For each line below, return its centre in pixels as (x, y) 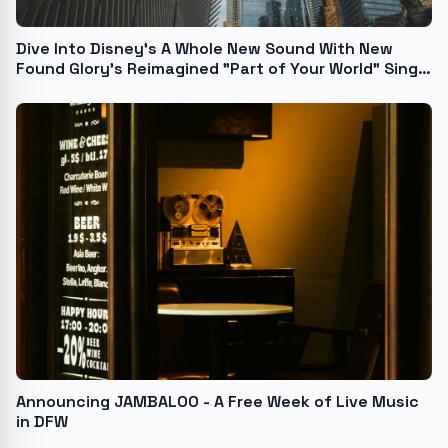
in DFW (42, 422)
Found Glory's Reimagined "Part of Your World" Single (224, 68)
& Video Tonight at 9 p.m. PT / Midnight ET (180, 88)
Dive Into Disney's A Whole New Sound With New (204, 48)
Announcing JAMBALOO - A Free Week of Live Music (217, 402)
